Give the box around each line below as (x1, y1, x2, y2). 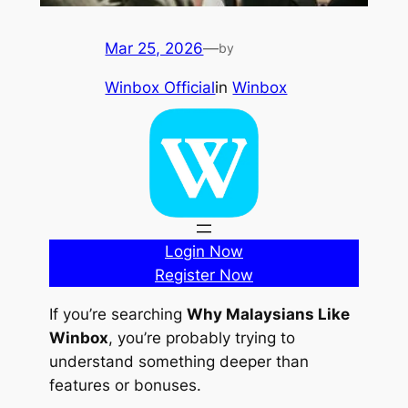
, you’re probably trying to (107, 328, 295, 347)
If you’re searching (48, 304, 187, 323)
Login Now (165, 241, 243, 260)
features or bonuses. (48, 375, 201, 394)
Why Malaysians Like (186, 304, 350, 323)
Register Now (155, 265, 253, 284)
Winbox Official (105, 77, 216, 97)
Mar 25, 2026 (105, 38, 204, 57)
